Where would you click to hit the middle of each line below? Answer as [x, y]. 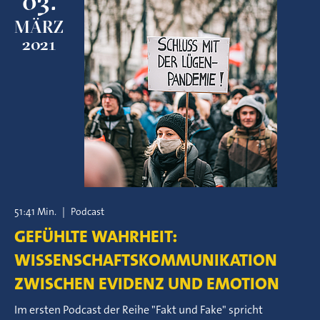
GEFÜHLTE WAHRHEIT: [96, 236]
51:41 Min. [35, 211]
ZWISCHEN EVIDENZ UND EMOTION [147, 284]
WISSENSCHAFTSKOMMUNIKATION [146, 260]
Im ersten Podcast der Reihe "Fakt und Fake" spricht [139, 310]
